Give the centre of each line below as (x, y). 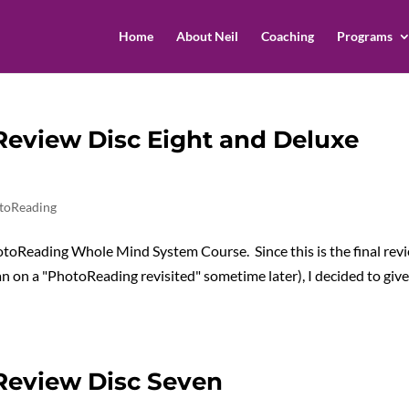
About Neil (207, 36)
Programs (364, 36)
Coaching (287, 36)
